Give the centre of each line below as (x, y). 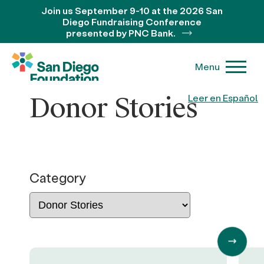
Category (58, 178)
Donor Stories (114, 108)
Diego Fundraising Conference (132, 22)
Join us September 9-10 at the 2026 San (132, 10)
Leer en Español (223, 98)
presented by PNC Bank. (122, 33)
